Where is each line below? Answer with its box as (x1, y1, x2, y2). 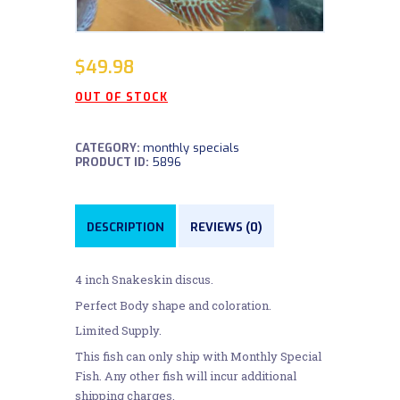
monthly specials (143, 140, 239, 156)
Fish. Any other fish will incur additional (75, 367, 296, 384)
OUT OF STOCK (75, 90, 168, 105)
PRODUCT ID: (75, 154, 152, 171)
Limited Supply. (75, 322, 162, 339)
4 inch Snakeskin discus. (75, 271, 213, 288)
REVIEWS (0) (190, 219, 262, 235)
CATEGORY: (75, 140, 143, 156)
